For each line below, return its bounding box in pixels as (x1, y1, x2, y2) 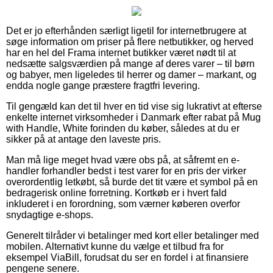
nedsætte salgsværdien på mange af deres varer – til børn (6, 58, 255, 69)
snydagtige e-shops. (6, 209, 93, 220)
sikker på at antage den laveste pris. (6, 133, 161, 144)
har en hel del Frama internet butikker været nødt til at (6, 47, 236, 58)
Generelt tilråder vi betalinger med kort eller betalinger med (6, 230, 259, 241)
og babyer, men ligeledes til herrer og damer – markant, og (6, 69, 257, 80)
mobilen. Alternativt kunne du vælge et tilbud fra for (6, 241, 224, 252)
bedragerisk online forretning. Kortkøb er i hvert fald (6, 187, 227, 198)
